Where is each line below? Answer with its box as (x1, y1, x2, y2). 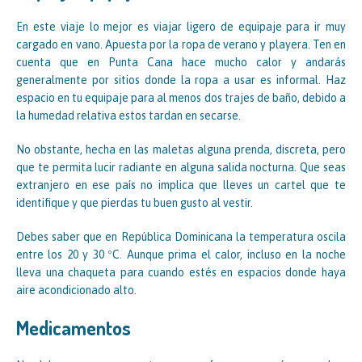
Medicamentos (16, 315, 131, 341)
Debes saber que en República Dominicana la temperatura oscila (16, 230, 346, 244)
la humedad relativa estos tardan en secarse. (16, 109, 241, 123)
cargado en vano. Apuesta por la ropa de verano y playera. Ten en (16, 38, 346, 52)
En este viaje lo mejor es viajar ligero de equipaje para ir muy (16, 20, 346, 34)
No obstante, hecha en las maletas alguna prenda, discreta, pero (16, 143, 346, 157)
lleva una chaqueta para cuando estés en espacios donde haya (16, 266, 346, 280)
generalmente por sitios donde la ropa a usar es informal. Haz (16, 74, 346, 87)
